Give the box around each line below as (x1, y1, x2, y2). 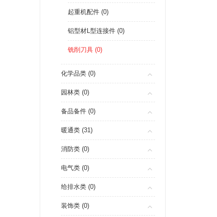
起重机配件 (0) (68, 8, 108, 15)
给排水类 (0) (61, 183, 95, 190)
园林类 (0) (61, 89, 89, 96)
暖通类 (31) (61, 126, 93, 134)
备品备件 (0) (61, 108, 95, 115)
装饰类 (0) (61, 202, 89, 209)
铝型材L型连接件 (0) (68, 27, 124, 34)
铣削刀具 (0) (68, 46, 102, 53)
